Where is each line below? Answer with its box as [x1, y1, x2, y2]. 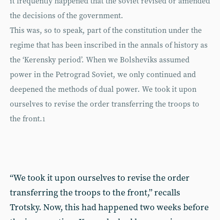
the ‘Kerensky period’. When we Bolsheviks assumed [10, 55, 190, 65]
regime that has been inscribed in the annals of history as [10, 41, 208, 50]
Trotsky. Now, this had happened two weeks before [10, 202, 209, 213]
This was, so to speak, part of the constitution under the [10, 26, 202, 35]
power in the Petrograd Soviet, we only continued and [10, 70, 196, 80]
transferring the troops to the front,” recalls [10, 187, 180, 198]
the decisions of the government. [10, 11, 123, 21]
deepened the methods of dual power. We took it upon [10, 85, 196, 94]
